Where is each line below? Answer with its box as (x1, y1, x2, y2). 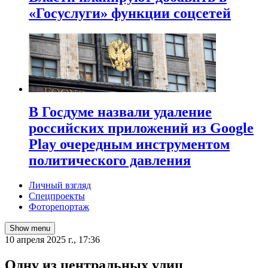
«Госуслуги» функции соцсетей (29, 5, 231, 21)
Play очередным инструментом (29, 136, 230, 152)
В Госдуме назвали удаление (29, 103, 212, 120)
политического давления (29, 152, 191, 168)
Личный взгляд (29, 180, 91, 191)
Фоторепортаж (29, 202, 89, 212)
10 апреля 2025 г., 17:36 (5, 234, 100, 245)
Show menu (10, 224, 50, 233)
